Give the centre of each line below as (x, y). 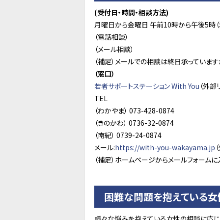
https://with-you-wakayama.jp (165, 147)
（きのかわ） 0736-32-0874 (134, 123)
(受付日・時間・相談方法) (131, 12)
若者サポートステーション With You (147, 86)
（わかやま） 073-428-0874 (134, 110)
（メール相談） (114, 49)
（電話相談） (111, 37)
